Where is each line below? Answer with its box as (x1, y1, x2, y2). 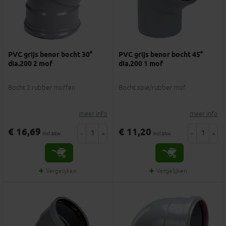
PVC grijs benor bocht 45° (119, 50, 203, 61)
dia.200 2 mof (8, 59, 52, 70)
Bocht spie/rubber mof (119, 83, 186, 92)
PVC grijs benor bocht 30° (8, 50, 92, 61)
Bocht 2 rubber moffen (8, 83, 75, 92)
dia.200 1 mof (119, 59, 163, 70)
